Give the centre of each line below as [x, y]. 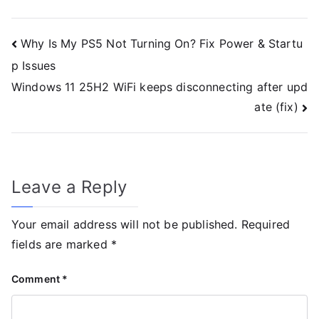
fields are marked [61, 245]
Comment [37, 279]
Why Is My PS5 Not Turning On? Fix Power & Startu [162, 43]
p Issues [34, 65]
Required [266, 225]
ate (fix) [276, 107]
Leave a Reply [69, 187]
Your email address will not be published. [125, 225]
